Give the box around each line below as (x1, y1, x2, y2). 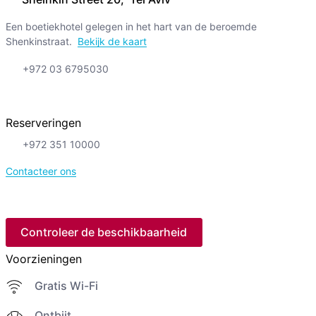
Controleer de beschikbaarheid (20, 225, 188, 240)
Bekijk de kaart (77, 35, 147, 48)
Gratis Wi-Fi (34, 278, 98, 293)
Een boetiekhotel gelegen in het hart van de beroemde (5, 20, 257, 33)
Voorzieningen (5, 251, 82, 266)
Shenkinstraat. (5, 35, 72, 48)
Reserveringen (5, 116, 81, 130)
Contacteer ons (5, 165, 76, 178)
